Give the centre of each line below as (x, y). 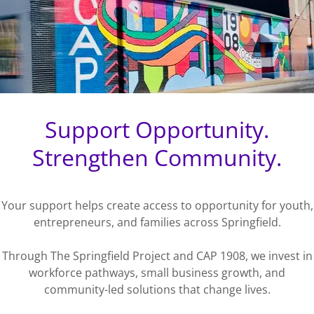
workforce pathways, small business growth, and (157, 273)
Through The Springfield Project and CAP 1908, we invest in (157, 256)
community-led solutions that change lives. (157, 289)
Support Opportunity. (157, 129)
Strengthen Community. (157, 157)
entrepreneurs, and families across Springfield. (157, 222)
